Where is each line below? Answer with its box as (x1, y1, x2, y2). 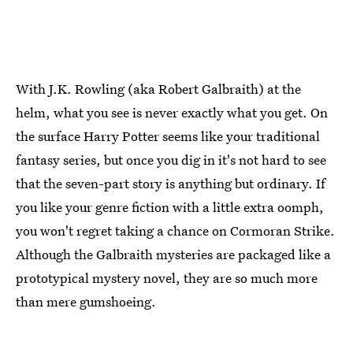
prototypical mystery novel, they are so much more (16, 268, 318, 287)
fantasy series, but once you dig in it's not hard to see (16, 150, 326, 169)
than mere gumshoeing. (16, 292, 156, 310)
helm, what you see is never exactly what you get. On (16, 102, 328, 121)
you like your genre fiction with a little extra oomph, (16, 197, 324, 216)
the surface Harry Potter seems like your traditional (16, 126, 320, 145)
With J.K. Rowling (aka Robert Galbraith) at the (16, 79, 301, 98)
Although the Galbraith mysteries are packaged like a (16, 244, 331, 263)
